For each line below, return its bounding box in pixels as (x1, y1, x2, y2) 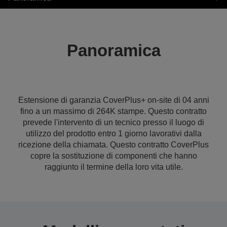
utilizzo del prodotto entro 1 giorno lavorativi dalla (25, 129, 202, 138)
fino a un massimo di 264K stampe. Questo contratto (20, 107, 207, 116)
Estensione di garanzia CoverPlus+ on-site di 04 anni (18, 96, 209, 104)
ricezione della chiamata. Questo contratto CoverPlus (18, 140, 209, 149)
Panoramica (66, 41, 161, 60)
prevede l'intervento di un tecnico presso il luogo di (23, 118, 204, 127)
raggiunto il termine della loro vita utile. (44, 163, 183, 171)
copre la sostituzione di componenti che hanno (30, 152, 197, 160)
